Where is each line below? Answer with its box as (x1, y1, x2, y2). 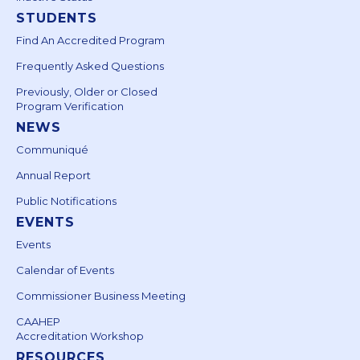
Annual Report (16, 168, 91, 182)
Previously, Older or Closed (16, 84, 157, 98)
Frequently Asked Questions (16, 59, 164, 72)
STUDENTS (16, 10, 97, 26)
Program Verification (16, 99, 124, 112)
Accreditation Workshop (16, 329, 144, 342)
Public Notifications (16, 194, 117, 207)
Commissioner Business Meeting (16, 288, 186, 302)
